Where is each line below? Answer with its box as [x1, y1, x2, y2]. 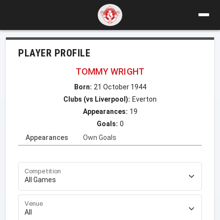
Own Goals [83, 133, 116, 141]
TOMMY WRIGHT [75, 66, 145, 77]
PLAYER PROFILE [18, 47, 90, 59]
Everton [132, 95, 157, 103]
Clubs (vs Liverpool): [63, 95, 130, 103]
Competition [25, 166, 61, 175]
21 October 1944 [93, 82, 146, 91]
